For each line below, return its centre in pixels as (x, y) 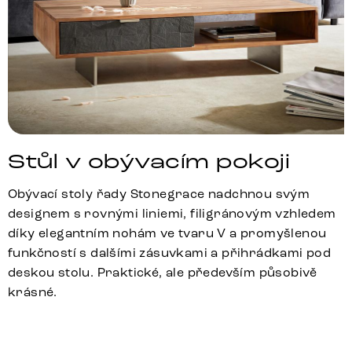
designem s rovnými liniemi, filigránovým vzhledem (172, 213)
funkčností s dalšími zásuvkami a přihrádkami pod (170, 252)
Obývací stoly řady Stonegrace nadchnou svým (159, 193)
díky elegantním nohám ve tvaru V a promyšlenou (167, 233)
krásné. (33, 291)
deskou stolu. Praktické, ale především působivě (163, 272)
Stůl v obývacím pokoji (149, 161)
